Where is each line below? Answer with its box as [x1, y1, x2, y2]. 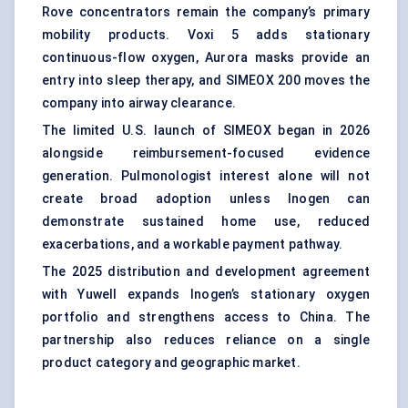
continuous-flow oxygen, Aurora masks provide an [42, 50, 370, 66]
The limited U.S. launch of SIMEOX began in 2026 [42, 123, 370, 138]
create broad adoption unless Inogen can [42, 191, 370, 207]
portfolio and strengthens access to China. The [42, 310, 370, 325]
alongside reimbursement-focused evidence [42, 146, 370, 161]
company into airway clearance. [42, 96, 236, 111]
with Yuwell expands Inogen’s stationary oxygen [42, 287, 370, 302]
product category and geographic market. [42, 355, 301, 371]
